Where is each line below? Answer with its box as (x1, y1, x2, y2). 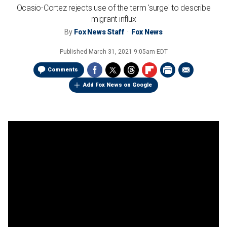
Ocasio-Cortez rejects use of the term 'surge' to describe (16, 3, 211, 13)
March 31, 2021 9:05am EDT (88, 48, 168, 55)
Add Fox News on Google (83, 82, 152, 88)
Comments (48, 66, 78, 73)
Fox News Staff (74, 28, 124, 36)
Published (59, 48, 89, 55)
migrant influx (91, 14, 136, 24)
